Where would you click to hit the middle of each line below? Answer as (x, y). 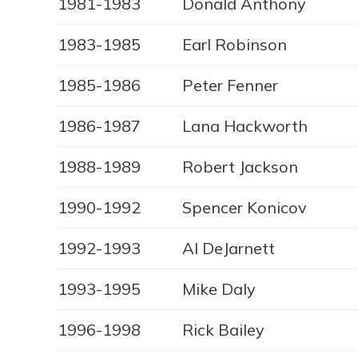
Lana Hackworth (245, 126)
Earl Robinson (235, 45)
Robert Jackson (240, 167)
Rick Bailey (223, 330)
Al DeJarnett (229, 249)
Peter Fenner (230, 86)
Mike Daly (219, 289)
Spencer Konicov (245, 208)
